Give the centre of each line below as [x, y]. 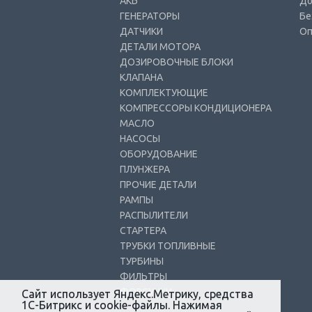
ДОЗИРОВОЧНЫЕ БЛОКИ [177, 62]
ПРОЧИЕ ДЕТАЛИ [158, 185]
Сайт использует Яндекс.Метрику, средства [137, 294]
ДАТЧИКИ [141, 31]
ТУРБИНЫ [142, 261]
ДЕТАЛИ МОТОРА [160, 47]
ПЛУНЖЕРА [145, 169]
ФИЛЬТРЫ [143, 276]
